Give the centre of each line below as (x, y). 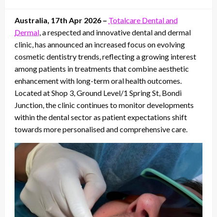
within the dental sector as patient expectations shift (101, 117)
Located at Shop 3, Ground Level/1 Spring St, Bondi (98, 93)
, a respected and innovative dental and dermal (115, 32)
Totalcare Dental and (143, 20)
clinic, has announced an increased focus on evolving (100, 44)
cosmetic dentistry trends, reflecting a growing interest (105, 56)
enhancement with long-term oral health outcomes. (98, 80)
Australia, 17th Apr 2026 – (62, 20)
